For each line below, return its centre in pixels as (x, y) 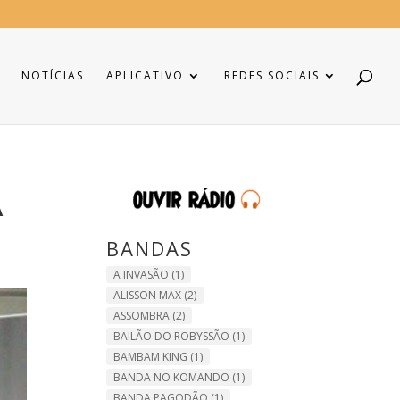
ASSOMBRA (142, 315)
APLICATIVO (145, 75)
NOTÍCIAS (53, 75)
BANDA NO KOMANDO (172, 377)
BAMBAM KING (151, 356)
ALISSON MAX (148, 295)
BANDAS (150, 248)
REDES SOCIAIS (272, 75)
